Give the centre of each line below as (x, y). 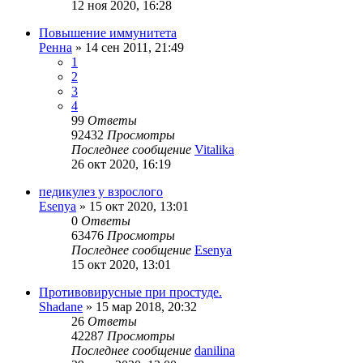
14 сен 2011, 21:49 (135, 48)
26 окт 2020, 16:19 (121, 164)
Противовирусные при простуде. (130, 293)
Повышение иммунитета (108, 33)
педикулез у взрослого (101, 192)
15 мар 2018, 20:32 (146, 307)
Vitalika (214, 150)
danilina (215, 351)
